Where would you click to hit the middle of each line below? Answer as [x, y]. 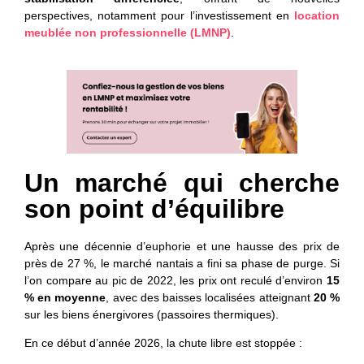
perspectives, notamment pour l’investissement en [159, 16]
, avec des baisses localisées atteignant [210, 297]
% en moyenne [65, 297]
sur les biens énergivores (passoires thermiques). [152, 314]
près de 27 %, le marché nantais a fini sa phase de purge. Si [182, 263]
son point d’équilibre [154, 208]
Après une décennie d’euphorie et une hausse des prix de [182, 246]
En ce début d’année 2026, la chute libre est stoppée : [163, 342]
